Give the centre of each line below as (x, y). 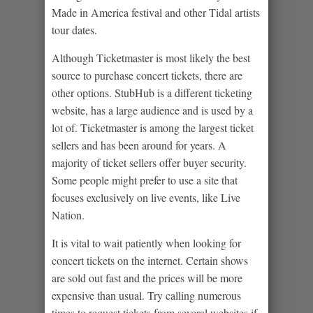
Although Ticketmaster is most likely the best (151, 57)
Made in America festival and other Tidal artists (156, 12)
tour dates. (74, 29)
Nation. (68, 214)
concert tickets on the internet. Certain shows (150, 260)
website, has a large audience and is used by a (152, 110)
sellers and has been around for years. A (139, 145)
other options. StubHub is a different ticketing (152, 92)
